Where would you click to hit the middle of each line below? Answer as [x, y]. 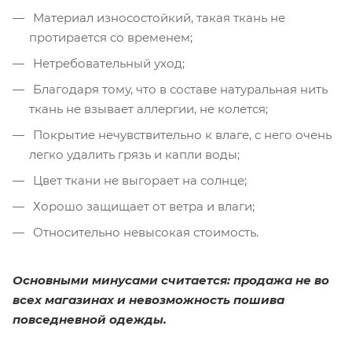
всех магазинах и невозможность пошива [148, 299]
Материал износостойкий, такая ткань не [158, 17]
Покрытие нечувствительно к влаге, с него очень [181, 134]
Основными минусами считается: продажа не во [171, 280]
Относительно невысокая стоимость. [144, 232]
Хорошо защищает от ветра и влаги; [142, 206]
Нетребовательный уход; [107, 63]
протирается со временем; [111, 37]
